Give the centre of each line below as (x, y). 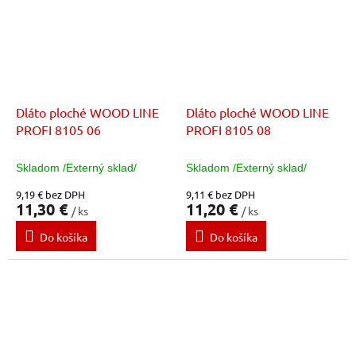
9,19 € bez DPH (50, 194)
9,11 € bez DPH (221, 194)
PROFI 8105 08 (228, 129)
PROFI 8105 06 (58, 129)
